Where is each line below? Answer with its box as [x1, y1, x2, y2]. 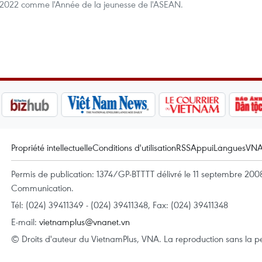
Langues [213, 142, 246, 153]
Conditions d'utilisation [92, 142, 176, 153]
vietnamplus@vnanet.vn [39, 216, 130, 227]
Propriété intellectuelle [11, 142, 92, 153]
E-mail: [11, 216, 39, 227]
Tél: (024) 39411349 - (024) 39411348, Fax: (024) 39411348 [11, 199, 228, 211]
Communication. [11, 182, 74, 194]
